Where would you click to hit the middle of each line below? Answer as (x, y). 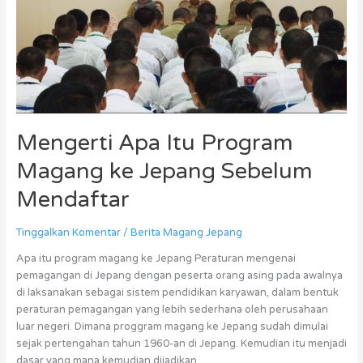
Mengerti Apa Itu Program (154, 143)
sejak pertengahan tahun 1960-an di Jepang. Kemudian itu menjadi (181, 343)
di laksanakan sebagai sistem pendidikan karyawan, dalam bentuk (177, 292)
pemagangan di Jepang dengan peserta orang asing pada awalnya (179, 275)
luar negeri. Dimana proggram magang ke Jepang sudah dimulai (172, 326)
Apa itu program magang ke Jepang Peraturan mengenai (156, 258)
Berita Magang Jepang (186, 233)
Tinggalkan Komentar (68, 233)
